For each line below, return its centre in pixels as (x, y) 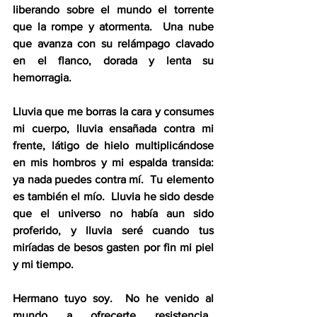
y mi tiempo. (43, 264)
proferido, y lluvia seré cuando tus (113, 230)
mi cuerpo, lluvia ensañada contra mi (113, 128)
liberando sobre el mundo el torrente (113, 10)
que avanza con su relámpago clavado (113, 44)
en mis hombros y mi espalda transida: (113, 162)
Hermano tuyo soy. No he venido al (113, 298)
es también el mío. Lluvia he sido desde (113, 196)
